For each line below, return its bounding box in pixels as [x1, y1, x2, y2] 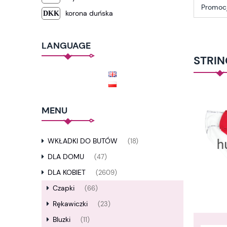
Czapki [53, 183, 74, 193]
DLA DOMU [48, 152, 84, 162]
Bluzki [53, 215, 70, 224]
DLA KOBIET [48, 168, 86, 177]
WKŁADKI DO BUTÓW [48, 136, 118, 146]
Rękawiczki [53, 199, 88, 209]
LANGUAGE [42, 39, 91, 52]
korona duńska [65, 9, 113, 18]
